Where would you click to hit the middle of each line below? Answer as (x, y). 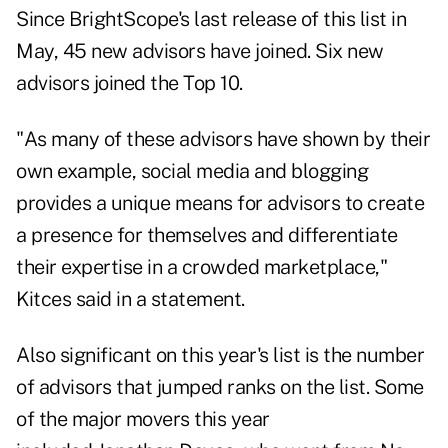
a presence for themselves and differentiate (207, 235)
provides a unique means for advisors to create (220, 203)
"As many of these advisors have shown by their (223, 139)
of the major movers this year (143, 419)
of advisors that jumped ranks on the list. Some (220, 387)
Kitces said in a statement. (130, 299)
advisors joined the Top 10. (129, 83)
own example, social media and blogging (192, 171)
